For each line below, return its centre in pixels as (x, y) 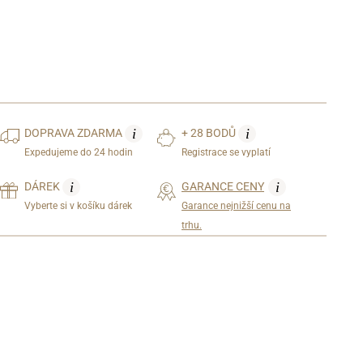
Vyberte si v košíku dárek (79, 205)
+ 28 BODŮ (210, 132)
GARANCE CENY (223, 186)
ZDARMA (101, 132)
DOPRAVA (51, 132)
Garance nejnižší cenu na (236, 205)
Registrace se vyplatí (226, 152)
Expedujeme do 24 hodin (79, 152)
